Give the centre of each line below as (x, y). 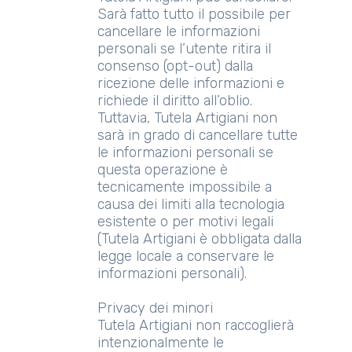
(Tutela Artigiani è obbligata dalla (200, 239)
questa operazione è (163, 170)
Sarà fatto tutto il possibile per (194, 14)
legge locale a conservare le (186, 256)
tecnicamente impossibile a (185, 187)
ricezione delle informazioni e (191, 83)
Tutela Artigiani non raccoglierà (196, 325)
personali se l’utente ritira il (184, 49)
